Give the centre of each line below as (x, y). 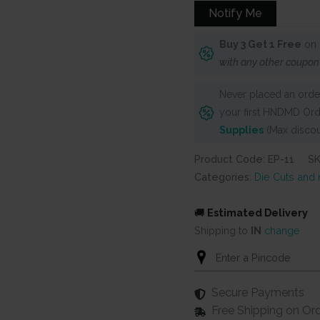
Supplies (241, 130)
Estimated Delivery (257, 212)
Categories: (224, 176)
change (282, 230)
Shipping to (222, 230)
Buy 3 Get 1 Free (260, 44)
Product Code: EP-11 (244, 159)
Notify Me (235, 13)
